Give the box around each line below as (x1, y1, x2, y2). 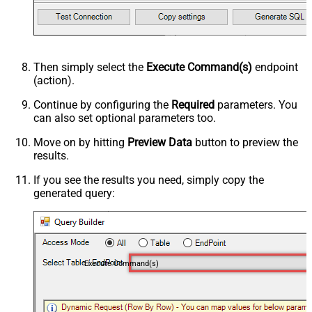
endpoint (252, 60, 298, 74)
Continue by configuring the (33, 97, 171, 111)
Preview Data (127, 135, 192, 149)
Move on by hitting (33, 135, 127, 149)
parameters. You (214, 97, 297, 111)
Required (171, 97, 214, 111)
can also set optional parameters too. (33, 111, 216, 125)
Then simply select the (33, 60, 146, 74)
